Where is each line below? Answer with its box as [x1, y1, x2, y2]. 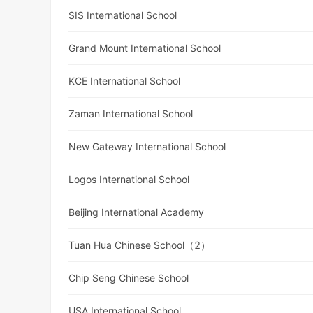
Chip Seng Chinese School [68, 272, 189, 284]
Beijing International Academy [68, 206, 205, 219]
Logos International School [68, 173, 190, 186]
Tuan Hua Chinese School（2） [68, 239, 211, 252]
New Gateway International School [68, 140, 226, 153]
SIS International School [68, 9, 177, 22]
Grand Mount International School [68, 42, 221, 54]
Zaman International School [68, 108, 194, 120]
